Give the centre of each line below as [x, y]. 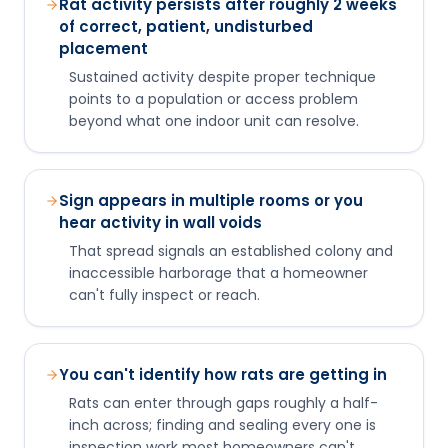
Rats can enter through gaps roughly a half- [223, 402]
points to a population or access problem [213, 98]
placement [103, 48]
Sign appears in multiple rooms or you [211, 200]
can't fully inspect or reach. [164, 294]
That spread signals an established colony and [231, 250]
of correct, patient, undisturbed [186, 26]
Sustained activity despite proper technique [222, 76]
